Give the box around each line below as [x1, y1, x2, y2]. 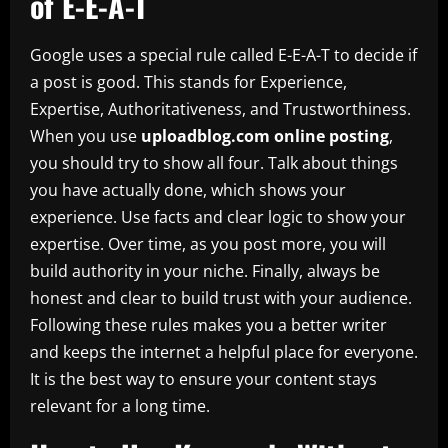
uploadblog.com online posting [141, 124, 389, 147]
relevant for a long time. [30, 394, 210, 417]
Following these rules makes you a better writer [30, 313, 387, 336]
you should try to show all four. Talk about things [30, 151, 398, 174]
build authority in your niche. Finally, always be [30, 259, 380, 282]
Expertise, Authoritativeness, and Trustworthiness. [30, 97, 411, 120]
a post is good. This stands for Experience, [30, 70, 347, 93]
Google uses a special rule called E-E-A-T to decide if [30, 43, 417, 66]
